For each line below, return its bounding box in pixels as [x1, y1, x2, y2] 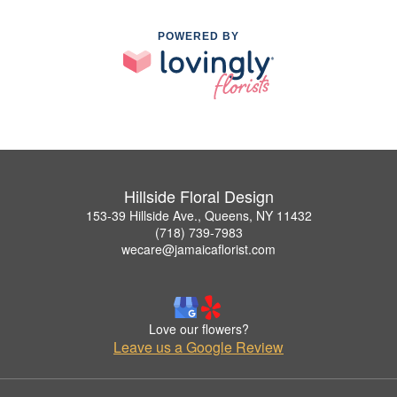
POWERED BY [158, 30, 239, 43]
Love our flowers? [148, 320, 249, 339]
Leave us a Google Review [113, 337, 284, 358]
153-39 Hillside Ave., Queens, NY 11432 [85, 206, 312, 225]
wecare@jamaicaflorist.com [121, 240, 276, 259]
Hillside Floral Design [123, 184, 274, 208]
